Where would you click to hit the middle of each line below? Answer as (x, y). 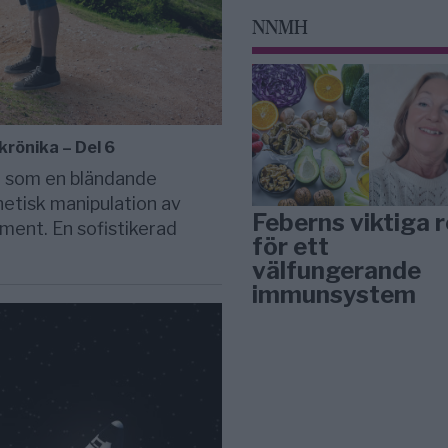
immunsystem (334, 295)
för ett (291, 247)
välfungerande (337, 271)
